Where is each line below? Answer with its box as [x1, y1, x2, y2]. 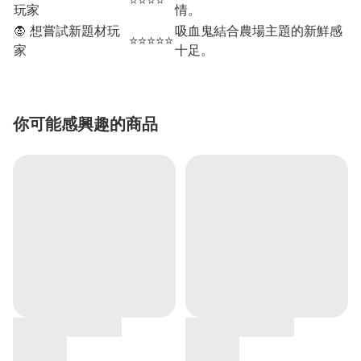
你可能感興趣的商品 [13, 114, 158, 134]
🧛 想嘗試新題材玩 [14, 23, 120, 39]
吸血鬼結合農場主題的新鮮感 [175, 23, 342, 39]
